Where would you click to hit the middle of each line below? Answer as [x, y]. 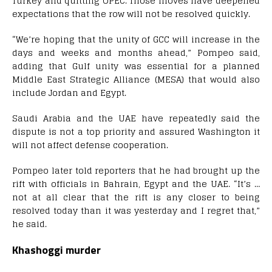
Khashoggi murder [56, 250]
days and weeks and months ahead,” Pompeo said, [136, 53]
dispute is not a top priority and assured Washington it [136, 132]
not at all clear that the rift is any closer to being [136, 197]
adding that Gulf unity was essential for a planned [136, 66]
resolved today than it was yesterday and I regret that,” [136, 211]
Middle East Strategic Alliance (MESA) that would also [136, 80]
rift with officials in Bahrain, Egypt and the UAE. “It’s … [136, 184]
